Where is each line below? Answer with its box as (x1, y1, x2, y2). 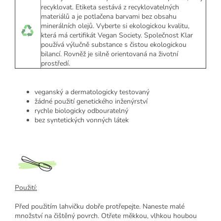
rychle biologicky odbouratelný (35, 106, 128, 115)
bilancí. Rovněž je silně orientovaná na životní (41, 49, 178, 59)
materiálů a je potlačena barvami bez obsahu (41, 12, 177, 21)
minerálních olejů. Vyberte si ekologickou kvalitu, (41, 21, 189, 31)
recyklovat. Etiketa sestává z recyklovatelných (41, 2, 179, 12)
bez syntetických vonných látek (35, 115, 129, 125)
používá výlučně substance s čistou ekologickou (41, 40, 186, 49)
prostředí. (41, 59, 70, 68)
